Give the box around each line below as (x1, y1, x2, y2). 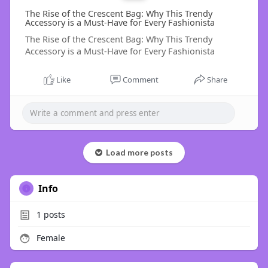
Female (33, 232, 65, 244)
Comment (122, 74, 159, 86)
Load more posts (102, 147, 173, 158)
